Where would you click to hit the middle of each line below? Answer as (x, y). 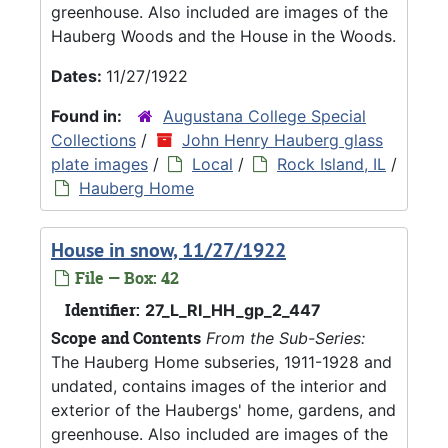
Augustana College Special (264, 115)
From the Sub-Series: (285, 337)
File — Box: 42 (125, 277)
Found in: (88, 115)
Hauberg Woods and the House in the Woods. (223, 35)
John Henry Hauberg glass (282, 139)
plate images (99, 163)
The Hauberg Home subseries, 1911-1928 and (221, 361)
